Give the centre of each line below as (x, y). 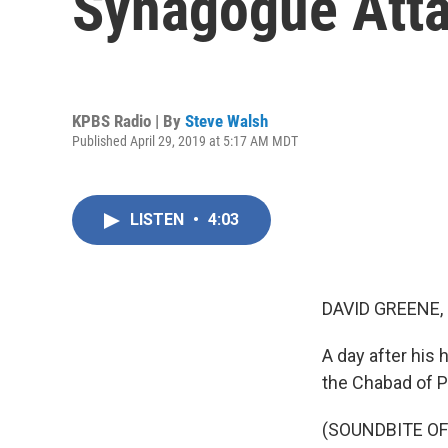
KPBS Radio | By (128, 120)
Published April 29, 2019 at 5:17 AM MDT (185, 140)
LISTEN (159, 219)
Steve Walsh (226, 120)
